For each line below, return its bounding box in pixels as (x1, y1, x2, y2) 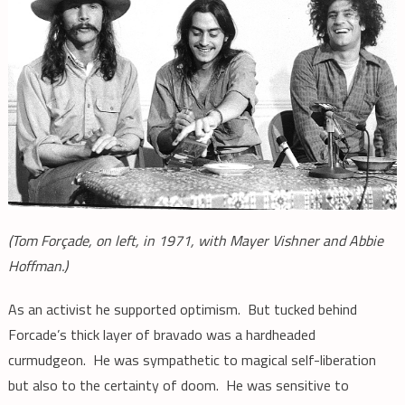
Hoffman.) (7, 254, 68, 277)
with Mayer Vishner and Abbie (197, 229, 383, 251)
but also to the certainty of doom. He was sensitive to (7, 373, 349, 396)
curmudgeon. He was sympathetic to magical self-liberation (7, 348, 376, 371)
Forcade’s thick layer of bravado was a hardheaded (7, 323, 316, 345)
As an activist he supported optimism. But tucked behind (7, 297, 357, 320)
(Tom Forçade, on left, (7, 229, 143, 251)
